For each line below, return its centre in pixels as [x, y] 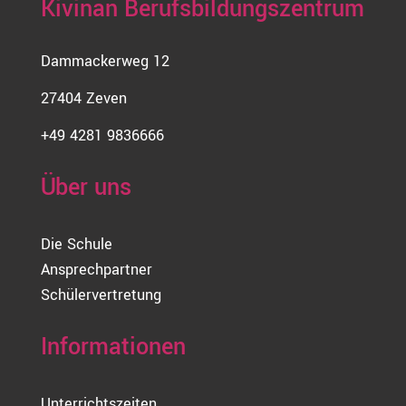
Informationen [113, 347]
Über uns [86, 187]
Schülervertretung [101, 295]
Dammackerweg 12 [105, 61]
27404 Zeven [83, 98]
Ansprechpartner [96, 269]
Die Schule [76, 244]
